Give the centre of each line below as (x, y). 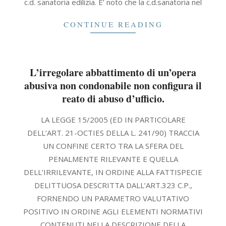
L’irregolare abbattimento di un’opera (113, 72)
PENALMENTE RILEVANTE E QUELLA (113, 159)
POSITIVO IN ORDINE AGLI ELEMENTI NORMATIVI (113, 211)
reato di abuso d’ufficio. (113, 99)
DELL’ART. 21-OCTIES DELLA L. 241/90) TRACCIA (113, 133)
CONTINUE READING (113, 24)
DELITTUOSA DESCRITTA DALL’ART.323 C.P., (113, 185)
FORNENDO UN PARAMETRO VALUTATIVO (113, 198)
